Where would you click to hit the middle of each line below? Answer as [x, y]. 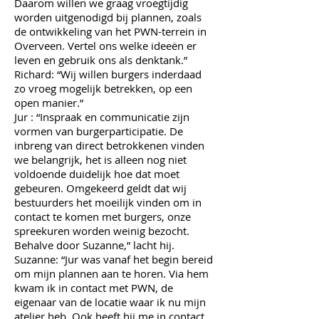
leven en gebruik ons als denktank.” [101, 60]
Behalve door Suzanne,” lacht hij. [94, 245]
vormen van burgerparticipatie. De [99, 131]
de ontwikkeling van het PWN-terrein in [110, 31]
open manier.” [50, 103]
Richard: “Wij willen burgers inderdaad [108, 74]
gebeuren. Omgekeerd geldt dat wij [100, 188]
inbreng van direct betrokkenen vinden [109, 145]
